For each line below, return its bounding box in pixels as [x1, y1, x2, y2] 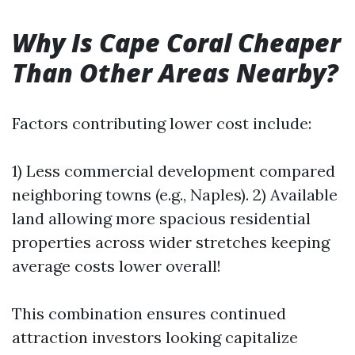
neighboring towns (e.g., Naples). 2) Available [12, 185, 338, 204]
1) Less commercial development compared [12, 161, 335, 181]
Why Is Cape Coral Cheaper [12, 25, 341, 59]
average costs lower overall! [12, 256, 221, 276]
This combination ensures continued [12, 303, 286, 323]
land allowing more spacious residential [12, 208, 311, 228]
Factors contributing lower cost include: [12, 113, 311, 133]
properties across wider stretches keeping [12, 232, 330, 252]
